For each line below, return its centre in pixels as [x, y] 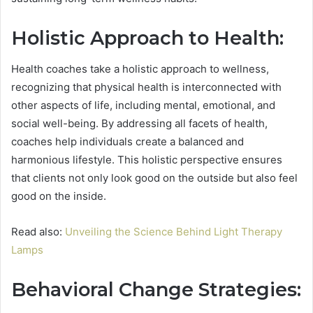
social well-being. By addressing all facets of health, [139, 124]
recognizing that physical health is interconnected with [146, 87]
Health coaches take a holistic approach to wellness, [140, 69]
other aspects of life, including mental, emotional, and [143, 105]
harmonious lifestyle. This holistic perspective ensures [147, 160]
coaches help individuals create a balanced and [128, 142]
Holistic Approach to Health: [147, 38]
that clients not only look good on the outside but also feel [154, 178]
